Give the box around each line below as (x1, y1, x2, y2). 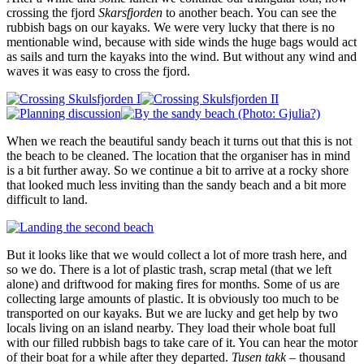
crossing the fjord (6, 6, 98, 20)
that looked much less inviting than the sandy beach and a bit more (6, 178, 346, 193)
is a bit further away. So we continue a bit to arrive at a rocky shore (6, 163, 349, 178)
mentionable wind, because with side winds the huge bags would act (6, 35, 357, 50)
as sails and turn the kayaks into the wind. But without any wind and (6, 50, 357, 64)
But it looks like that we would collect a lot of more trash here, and (6, 248, 347, 262)
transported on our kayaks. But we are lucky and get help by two (6, 306, 338, 321)
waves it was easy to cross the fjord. (6, 64, 190, 79)
